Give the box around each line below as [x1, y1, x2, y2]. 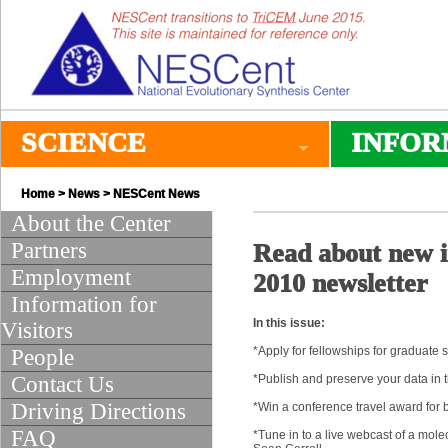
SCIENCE [21, 127, 146, 158]
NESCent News [113, 187, 200, 201]
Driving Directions [11, 399, 186, 424]
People [11, 345, 74, 370]
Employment [11, 265, 131, 290]
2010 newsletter [253, 269, 428, 298]
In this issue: [253, 316, 325, 330]
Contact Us [11, 372, 114, 397]
